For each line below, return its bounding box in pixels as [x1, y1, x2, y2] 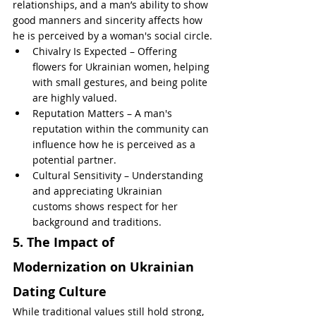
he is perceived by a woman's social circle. [13, 29, 212, 42]
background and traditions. [32, 215, 162, 229]
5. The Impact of [13, 233, 118, 251]
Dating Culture [13, 283, 107, 300]
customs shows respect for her [32, 200, 181, 213]
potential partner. [32, 153, 116, 166]
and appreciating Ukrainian [32, 184, 165, 197]
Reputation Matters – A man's [32, 107, 175, 120]
